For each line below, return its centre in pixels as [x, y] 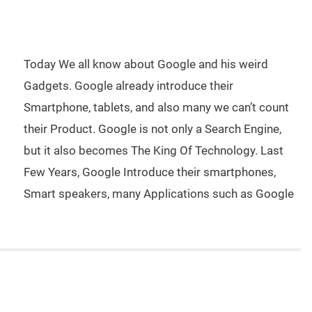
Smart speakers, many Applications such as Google [159, 194]
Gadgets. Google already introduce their [128, 86]
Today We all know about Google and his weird [146, 64]
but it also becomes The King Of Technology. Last [154, 150]
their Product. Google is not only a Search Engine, [153, 129]
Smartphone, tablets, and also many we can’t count [156, 107]
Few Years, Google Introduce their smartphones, [150, 172]
